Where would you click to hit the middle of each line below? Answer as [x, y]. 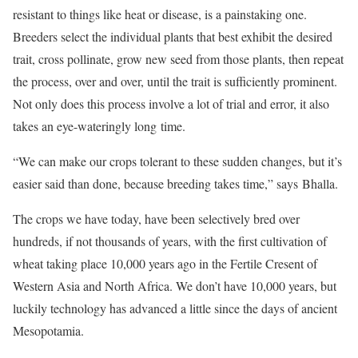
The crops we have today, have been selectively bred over [156, 219]
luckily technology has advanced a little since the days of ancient [175, 308]
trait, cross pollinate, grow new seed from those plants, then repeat [178, 59]
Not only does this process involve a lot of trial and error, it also [171, 104]
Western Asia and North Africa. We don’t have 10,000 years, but [175, 286]
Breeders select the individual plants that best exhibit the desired [173, 37]
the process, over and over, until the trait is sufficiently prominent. [175, 82]
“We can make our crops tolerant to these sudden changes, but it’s [177, 161]
